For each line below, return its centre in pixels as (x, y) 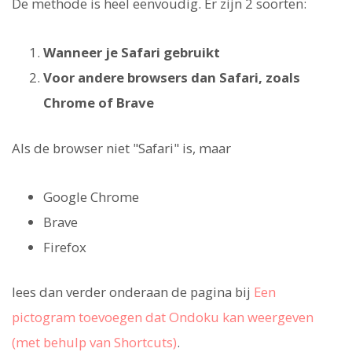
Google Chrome (91, 196)
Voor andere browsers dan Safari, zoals (172, 78)
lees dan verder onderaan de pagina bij (133, 291)
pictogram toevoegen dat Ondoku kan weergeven (163, 317)
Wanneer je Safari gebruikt (132, 53)
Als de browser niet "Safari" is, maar (121, 148)
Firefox (65, 247)
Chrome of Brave (99, 103)
